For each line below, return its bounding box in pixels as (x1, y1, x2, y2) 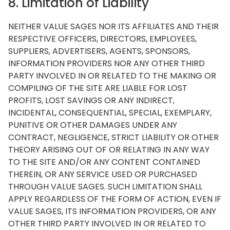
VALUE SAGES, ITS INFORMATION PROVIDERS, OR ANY (8, 205, 216, 217)
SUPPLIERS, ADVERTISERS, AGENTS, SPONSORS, (8, 45, 190, 57)
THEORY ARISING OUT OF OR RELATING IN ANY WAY (8, 144, 209, 156)
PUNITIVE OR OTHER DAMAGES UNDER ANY (8, 119, 177, 131)
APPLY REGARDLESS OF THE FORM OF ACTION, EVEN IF (8, 193, 221, 205)
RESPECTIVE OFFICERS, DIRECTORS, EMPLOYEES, (8, 33, 197, 45)
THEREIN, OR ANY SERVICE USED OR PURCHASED (8, 168, 197, 180)
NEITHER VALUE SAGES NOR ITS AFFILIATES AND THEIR (8, 21, 219, 32)
